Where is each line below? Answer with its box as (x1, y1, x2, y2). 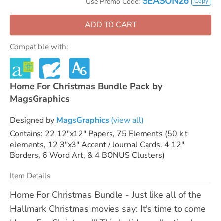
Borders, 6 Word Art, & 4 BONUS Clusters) (10, 149, 165, 161)
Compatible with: (10, 42, 68, 52)
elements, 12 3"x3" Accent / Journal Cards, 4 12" (10, 139, 184, 150)
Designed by (10, 114, 56, 126)
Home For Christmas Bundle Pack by (10, 80, 162, 92)
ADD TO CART (84, 19, 137, 30)
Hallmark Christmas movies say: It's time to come (10, 202, 206, 215)
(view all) (109, 114, 144, 126)
